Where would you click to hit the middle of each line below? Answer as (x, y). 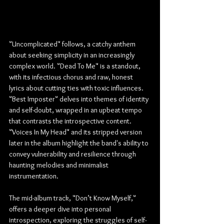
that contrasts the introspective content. (71, 121)
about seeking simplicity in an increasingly (72, 55)
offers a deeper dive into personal (61, 209)
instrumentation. (34, 176)
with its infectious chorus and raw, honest (72, 77)
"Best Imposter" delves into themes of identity (79, 99)
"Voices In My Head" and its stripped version (76, 132)
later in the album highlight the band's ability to (79, 143)
